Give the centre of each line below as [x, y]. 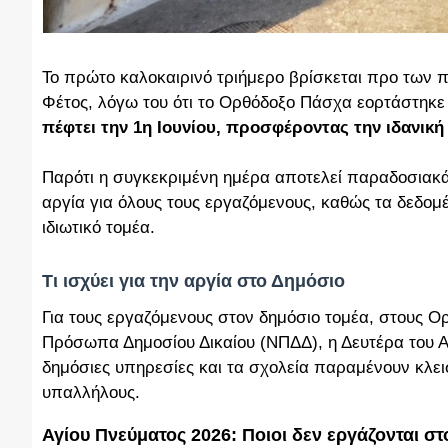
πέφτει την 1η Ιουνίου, [131, 127]
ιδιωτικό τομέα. [98, 227]
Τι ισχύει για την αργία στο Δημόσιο [193, 280]
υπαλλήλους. [91, 392]
